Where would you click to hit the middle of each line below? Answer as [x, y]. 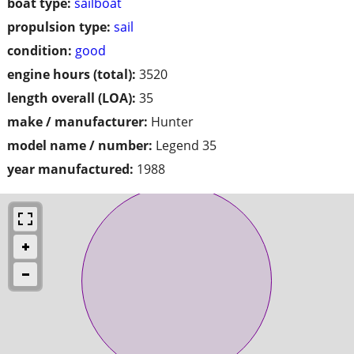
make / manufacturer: [77, 121]
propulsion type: [59, 26]
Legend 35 [186, 145]
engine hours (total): [72, 74]
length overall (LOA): [72, 98]
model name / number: [80, 145]
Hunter [172, 121]
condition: [40, 50]
